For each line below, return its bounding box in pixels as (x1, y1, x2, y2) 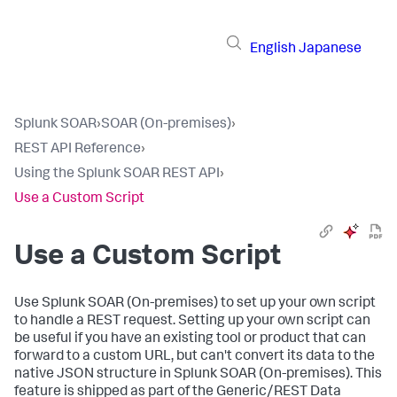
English (250, 42, 296, 57)
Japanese (299, 42, 362, 57)
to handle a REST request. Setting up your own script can (14, 315, 370, 329)
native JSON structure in (14, 368, 174, 382)
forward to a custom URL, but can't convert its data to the (14, 350, 375, 364)
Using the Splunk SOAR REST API (14, 167, 220, 182)
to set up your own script (218, 297, 376, 311)
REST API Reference (14, 143, 141, 157)
